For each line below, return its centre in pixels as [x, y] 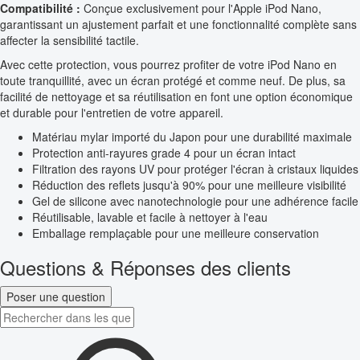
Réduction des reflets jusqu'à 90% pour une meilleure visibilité [189, 185]
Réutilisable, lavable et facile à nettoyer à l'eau [150, 217]
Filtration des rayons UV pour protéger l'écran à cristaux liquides [195, 169]
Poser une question [56, 297]
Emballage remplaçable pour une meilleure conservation [176, 233]
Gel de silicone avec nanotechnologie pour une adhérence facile [195, 201]
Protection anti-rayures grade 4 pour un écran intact [164, 153]
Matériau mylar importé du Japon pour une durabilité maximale [192, 137]
